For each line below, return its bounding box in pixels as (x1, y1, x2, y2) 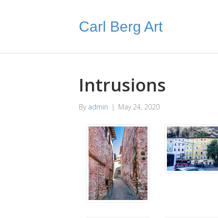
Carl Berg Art (79, 18, 163, 35)
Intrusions (79, 73, 166, 97)
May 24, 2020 (118, 102, 160, 111)
